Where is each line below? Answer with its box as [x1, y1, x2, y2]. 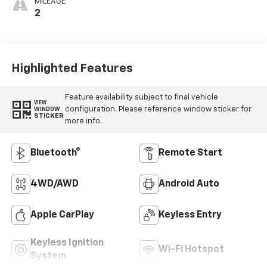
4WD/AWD [30, 179, 79, 190]
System [30, 252, 66, 262]
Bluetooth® [30, 148, 80, 159]
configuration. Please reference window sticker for [64, 105, 252, 113]
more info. [64, 117, 102, 125]
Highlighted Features [11, 62, 133, 74]
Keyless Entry [159, 210, 222, 221]
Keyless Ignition [30, 238, 104, 249]
